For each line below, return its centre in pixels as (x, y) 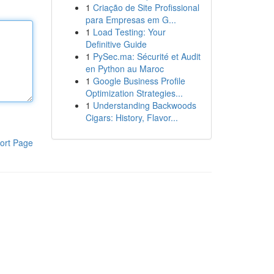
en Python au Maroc (124, 68)
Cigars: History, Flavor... (131, 117)
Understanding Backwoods (144, 105)
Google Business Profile (139, 81)
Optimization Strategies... (134, 93)
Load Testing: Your (129, 32)
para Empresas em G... (131, 20)
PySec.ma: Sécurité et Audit (146, 56)
